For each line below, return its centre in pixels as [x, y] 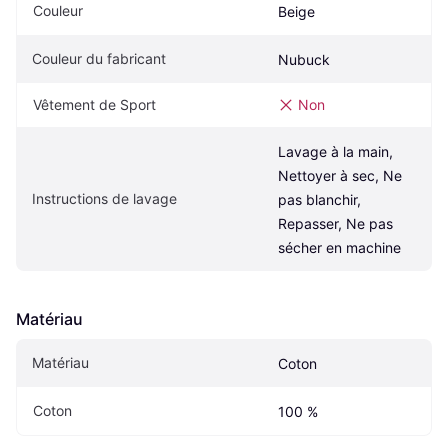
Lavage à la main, [335, 152]
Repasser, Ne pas [335, 224]
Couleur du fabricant [99, 59]
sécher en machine [339, 248]
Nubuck [304, 60]
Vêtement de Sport [94, 105]
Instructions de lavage [104, 199]
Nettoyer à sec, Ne [340, 176]
